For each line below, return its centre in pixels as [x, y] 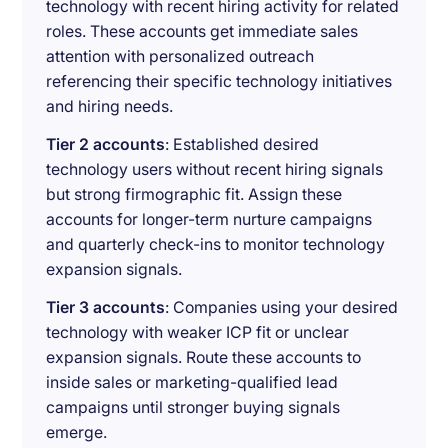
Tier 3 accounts [106, 307]
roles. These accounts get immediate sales [202, 31]
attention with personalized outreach [180, 56]
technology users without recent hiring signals [215, 169]
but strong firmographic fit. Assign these [194, 194]
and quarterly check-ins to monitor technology [216, 244]
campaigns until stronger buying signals [193, 407]
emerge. [77, 432]
